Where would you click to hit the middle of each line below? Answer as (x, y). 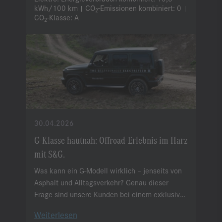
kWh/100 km (56, 8)
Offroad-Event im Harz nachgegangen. (94, 206)
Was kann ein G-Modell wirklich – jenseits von (108, 170)
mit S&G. (49, 154)
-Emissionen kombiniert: (136, 8)
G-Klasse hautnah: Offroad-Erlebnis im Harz (111, 140)
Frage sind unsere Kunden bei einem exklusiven (111, 194)
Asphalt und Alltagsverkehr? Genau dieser (101, 182)
